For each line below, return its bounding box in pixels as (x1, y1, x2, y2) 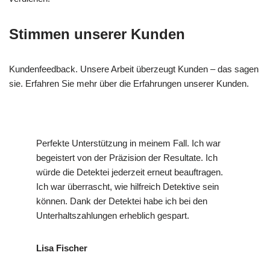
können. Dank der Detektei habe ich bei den (36, 196, 207, 207)
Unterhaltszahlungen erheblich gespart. (36, 210, 189, 221)
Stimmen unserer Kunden (9, 26, 185, 43)
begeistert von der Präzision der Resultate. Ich (36, 152, 218, 163)
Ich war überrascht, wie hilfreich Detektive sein (36, 181, 219, 192)
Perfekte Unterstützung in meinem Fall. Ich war (36, 138, 221, 149)
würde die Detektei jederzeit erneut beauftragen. (36, 167, 223, 178)
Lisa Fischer (36, 243, 87, 254)
